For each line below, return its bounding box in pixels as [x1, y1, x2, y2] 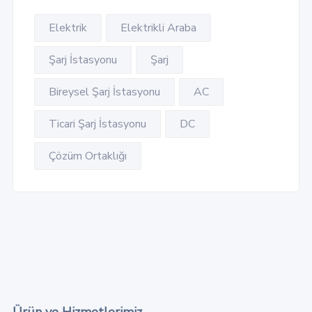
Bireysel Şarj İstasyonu [48, 84, 160, 100]
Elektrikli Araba [120, 20, 196, 36]
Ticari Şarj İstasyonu [48, 116, 146, 132]
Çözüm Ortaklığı [48, 148, 127, 164]
